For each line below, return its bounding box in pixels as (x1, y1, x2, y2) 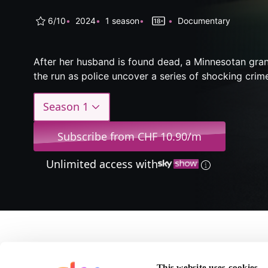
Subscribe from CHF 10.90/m (57, 129, 202, 144)
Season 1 (43, 99, 89, 114)
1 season (105, 16, 139, 26)
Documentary (178, 16, 230, 26)
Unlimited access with (46, 156, 159, 171)
